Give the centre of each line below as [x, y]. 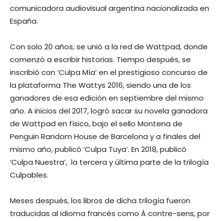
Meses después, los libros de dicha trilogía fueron [100, 201]
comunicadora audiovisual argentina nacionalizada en [110, 8]
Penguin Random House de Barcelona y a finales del [105, 136]
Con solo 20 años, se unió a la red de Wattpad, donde [109, 47]
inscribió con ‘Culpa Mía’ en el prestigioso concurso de [109, 72]
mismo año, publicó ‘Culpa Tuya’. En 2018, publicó [98, 149]
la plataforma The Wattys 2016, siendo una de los [100, 85]
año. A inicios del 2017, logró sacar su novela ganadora [109, 111]
